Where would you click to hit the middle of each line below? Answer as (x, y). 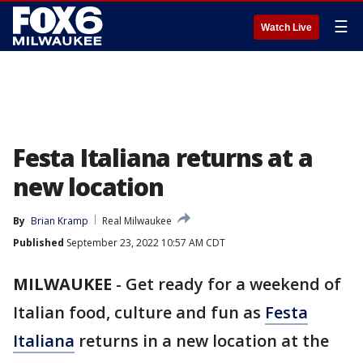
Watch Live (286, 28)
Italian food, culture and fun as (139, 312)
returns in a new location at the (202, 341)
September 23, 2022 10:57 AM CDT (145, 243)
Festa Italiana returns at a (163, 158)
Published (38, 243)
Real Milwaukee (137, 221)
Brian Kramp (60, 221)
